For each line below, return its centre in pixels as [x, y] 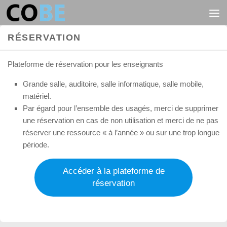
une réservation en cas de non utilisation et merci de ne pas [121, 120]
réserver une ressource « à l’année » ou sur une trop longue [121, 133]
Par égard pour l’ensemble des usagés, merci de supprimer [121, 108]
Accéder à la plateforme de [113, 171]
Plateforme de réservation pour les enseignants [85, 64]
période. [36, 145]
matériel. [37, 96]
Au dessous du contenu [60, 14]
